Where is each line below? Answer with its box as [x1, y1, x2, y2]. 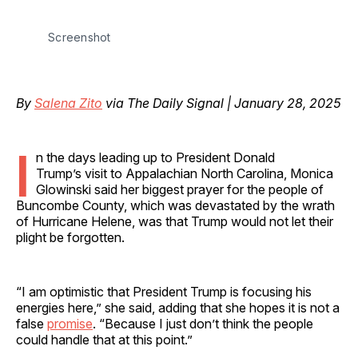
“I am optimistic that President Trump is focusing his [16, 283, 312, 300]
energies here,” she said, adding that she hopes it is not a [16, 299, 340, 316]
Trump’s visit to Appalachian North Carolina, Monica [36, 165, 333, 181]
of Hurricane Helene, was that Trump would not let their [16, 213, 333, 229]
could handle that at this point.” [16, 331, 193, 348]
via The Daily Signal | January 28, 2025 [102, 94, 341, 111]
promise [47, 315, 93, 332]
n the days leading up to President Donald [36, 149, 275, 165]
